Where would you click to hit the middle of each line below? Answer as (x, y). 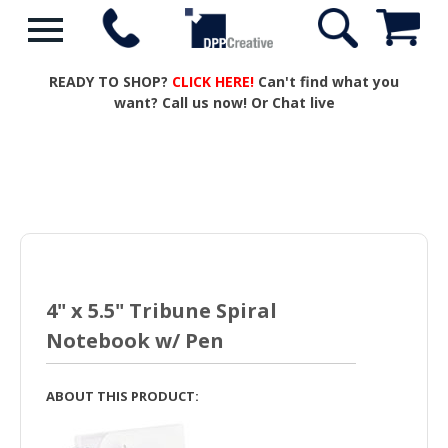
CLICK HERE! (213, 81)
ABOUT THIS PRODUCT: (122, 396)
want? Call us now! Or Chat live (224, 102)
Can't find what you (326, 81)
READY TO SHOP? (110, 81)
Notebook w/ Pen (135, 340)
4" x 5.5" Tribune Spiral (161, 310)
